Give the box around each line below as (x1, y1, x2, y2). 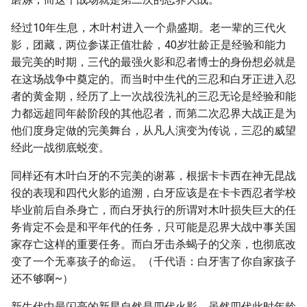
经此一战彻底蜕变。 (11, 141, 110, 154)
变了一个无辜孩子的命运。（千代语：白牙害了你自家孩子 (11, 255, 296, 268)
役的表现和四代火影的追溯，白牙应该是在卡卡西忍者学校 (11, 186, 296, 199)
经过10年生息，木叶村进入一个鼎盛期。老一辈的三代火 (11, 21, 286, 34)
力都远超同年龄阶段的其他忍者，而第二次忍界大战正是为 (11, 107, 296, 120)
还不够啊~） (11, 272, 73, 285)
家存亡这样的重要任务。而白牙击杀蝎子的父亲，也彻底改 (11, 238, 296, 251)
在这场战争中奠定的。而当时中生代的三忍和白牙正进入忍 (11, 73, 296, 86)
